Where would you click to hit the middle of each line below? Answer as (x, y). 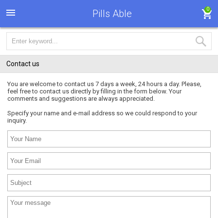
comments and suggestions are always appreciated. (81, 99)
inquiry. (17, 120)
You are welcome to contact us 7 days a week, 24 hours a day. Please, (104, 84)
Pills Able (112, 14)
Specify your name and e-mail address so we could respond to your (102, 113)
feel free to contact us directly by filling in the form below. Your (94, 91)
